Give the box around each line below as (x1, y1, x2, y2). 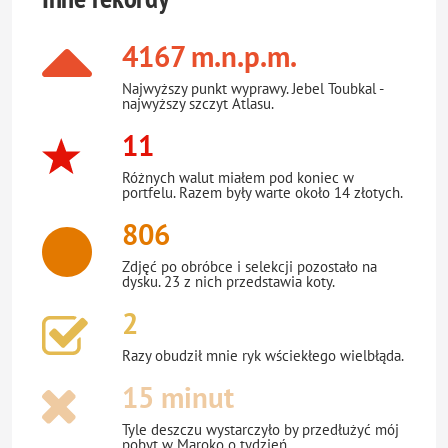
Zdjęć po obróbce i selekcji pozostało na (122, 257, 377, 277)
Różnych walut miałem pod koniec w (122, 168, 354, 188)
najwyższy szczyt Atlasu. (122, 94, 274, 114)
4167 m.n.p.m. (122, 37, 297, 76)
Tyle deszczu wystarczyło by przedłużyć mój (122, 420, 399, 440)
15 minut (122, 378, 234, 417)
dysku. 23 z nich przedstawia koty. (122, 272, 335, 292)
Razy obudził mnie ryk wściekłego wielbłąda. (122, 346, 404, 366)
